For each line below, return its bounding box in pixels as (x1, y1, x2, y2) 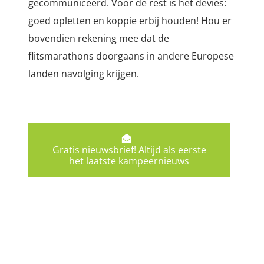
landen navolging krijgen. (28, 67, 139, 81)
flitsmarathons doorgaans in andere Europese (28, 49, 234, 63)
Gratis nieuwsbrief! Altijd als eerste (52, 143, 206, 157)
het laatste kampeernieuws (69, 154, 190, 168)
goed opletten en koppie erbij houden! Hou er (28, 14, 232, 28)
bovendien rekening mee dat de (28, 32, 169, 45)
